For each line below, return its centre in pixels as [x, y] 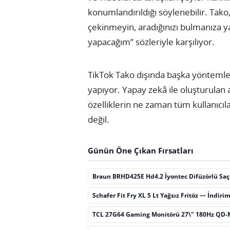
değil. [99, 119]
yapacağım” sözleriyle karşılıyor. [151, 42]
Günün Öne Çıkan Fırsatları [141, 150]
